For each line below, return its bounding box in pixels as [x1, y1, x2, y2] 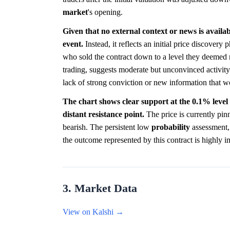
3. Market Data [63, 182, 137, 195]
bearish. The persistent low [63, 123, 151, 132]
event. [63, 40, 83, 49]
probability [151, 123, 190, 132]
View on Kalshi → [63, 207, 124, 217]
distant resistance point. [63, 110, 144, 119]
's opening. [88, 8, 123, 17]
